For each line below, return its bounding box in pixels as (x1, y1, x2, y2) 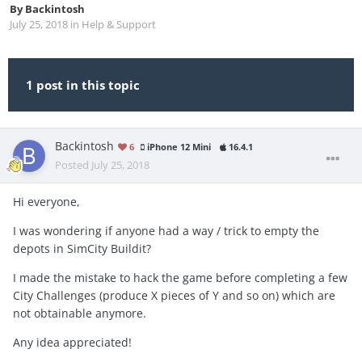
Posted (55, 158, 91, 173)
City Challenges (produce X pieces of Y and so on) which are (13, 288, 335, 304)
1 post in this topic (26, 77, 140, 94)
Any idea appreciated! (13, 335, 132, 351)
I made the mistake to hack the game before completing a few (13, 270, 347, 286)
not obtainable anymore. (13, 305, 146, 322)
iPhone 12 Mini (145, 141, 211, 154)
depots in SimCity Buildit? (13, 241, 151, 257)
